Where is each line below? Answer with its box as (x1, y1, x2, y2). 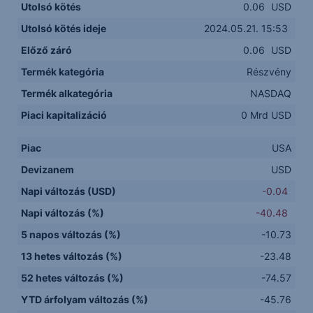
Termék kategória (21, 65, 105, 78)
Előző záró (21, 43, 73, 56)
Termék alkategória (21, 87, 113, 99)
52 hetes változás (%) (21, 271, 124, 284)
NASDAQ (250, 87, 292, 99)
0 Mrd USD (241, 108, 292, 121)
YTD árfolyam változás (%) (21, 293, 149, 305)
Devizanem (21, 163, 75, 175)
